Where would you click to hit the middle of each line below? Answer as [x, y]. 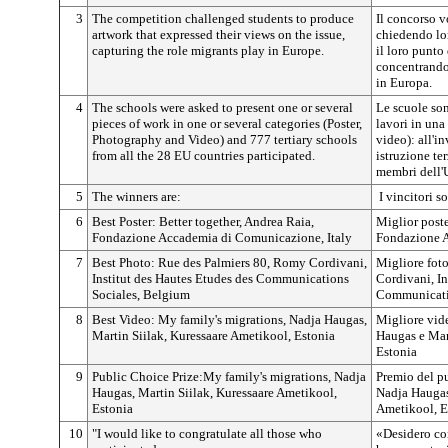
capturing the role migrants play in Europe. [208, 50]
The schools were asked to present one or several [222, 107]
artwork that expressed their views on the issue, [218, 34]
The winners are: [136, 196]
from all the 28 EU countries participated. [203, 155]
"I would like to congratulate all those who [207, 433]
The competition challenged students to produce [223, 18]
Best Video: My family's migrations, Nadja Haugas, [229, 319]
